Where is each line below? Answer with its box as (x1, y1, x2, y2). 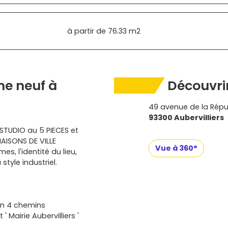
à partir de (67, 25, 106, 36)
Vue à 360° (155, 143, 197, 153)
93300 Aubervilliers (149, 112, 224, 123)
